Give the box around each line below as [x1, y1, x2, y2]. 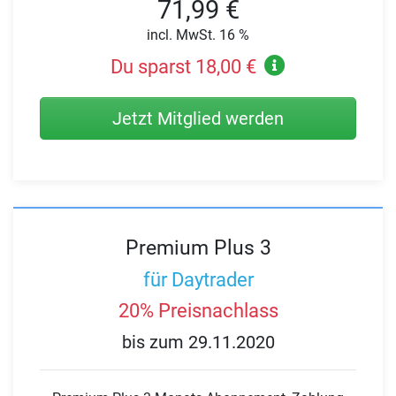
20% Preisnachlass [118, 300, 278, 323]
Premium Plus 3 [125, 235, 271, 261]
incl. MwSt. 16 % [147, 27, 249, 44]
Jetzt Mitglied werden [112, 108, 284, 130]
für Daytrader [142, 268, 254, 291]
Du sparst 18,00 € [110, 56, 256, 79]
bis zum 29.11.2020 [121, 331, 275, 353]
